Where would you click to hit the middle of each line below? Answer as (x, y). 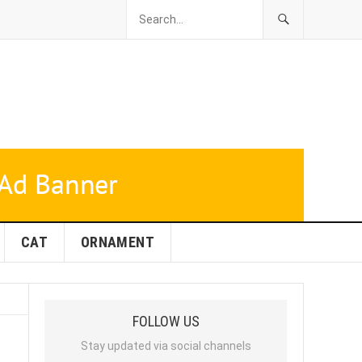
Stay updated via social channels (166, 346)
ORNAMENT (118, 242)
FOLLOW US (166, 321)
